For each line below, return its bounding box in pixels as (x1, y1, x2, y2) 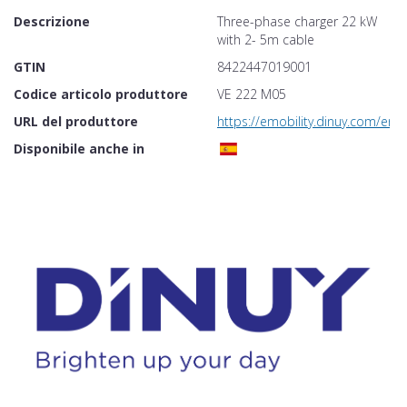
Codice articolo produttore (14, 85, 188, 104)
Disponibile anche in (14, 140, 144, 158)
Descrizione (14, 13, 90, 31)
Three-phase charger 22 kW (217, 13, 377, 31)
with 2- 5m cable (217, 31, 314, 49)
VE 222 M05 (217, 85, 286, 104)
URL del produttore (14, 113, 138, 131)
